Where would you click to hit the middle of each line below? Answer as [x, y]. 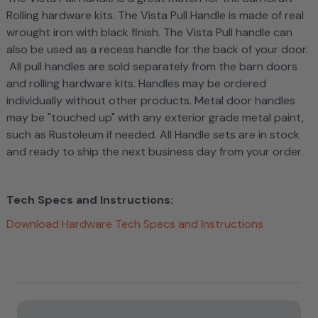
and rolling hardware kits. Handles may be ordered [136, 83]
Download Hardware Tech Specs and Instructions [135, 224]
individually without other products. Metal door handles [150, 100]
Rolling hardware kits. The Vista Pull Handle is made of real [155, 15]
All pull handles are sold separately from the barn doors [152, 66]
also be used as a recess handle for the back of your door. [157, 49]
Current [34, 289]
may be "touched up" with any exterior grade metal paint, [155, 117]
